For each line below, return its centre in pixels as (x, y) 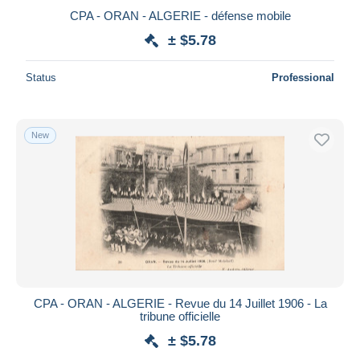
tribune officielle (180, 316)
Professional (303, 77)
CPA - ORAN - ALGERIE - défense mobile (180, 15)
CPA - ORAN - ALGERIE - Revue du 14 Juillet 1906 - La (180, 303)
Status (41, 77)
